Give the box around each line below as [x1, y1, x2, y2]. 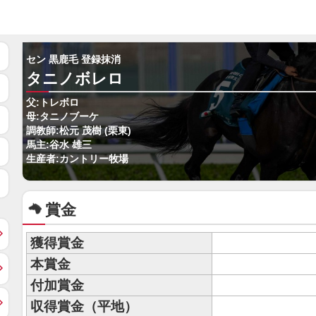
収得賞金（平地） [30, 299, 138, 314]
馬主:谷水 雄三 [26, 140, 92, 150]
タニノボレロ [26, 70, 123, 87]
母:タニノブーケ [26, 111, 99, 122]
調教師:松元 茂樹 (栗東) [26, 126, 131, 136]
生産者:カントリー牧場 [26, 154, 128, 164]
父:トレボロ [26, 97, 79, 108]
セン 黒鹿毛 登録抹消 [26, 54, 121, 65]
